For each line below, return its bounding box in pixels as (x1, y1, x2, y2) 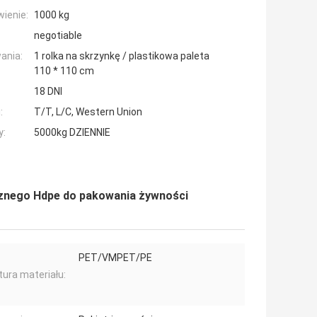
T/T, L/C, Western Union (34, 106, 142, 118)
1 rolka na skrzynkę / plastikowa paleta (34, 50, 209, 62)
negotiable (34, 30, 82, 42)
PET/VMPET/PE (79, 252, 152, 264)
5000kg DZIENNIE (34, 127, 110, 139)
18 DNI (34, 86, 62, 98)
